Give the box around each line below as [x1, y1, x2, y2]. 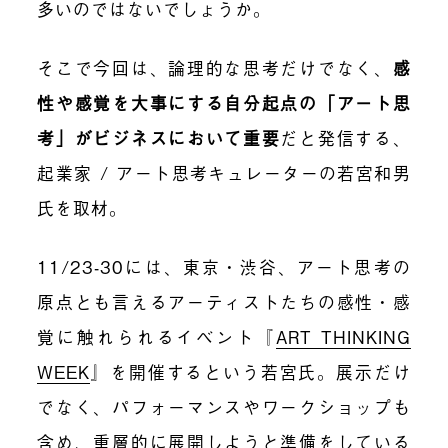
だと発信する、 [280, 124, 411, 150]
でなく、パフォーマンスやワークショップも [37, 393, 411, 419]
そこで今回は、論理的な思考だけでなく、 [37, 54, 393, 80]
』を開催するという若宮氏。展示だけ [90, 358, 411, 384]
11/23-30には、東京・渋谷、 [37, 253, 298, 279]
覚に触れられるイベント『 [37, 323, 276, 349]
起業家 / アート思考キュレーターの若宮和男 [37, 159, 411, 185]
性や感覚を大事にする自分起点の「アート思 [37, 89, 411, 115]
